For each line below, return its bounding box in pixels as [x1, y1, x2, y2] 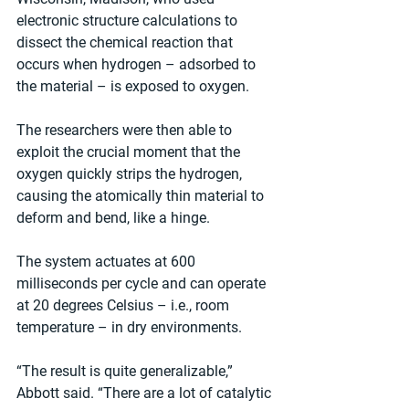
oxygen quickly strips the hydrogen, [16, 165, 246, 184]
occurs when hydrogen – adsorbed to [16, 56, 259, 74]
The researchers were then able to [16, 121, 236, 140]
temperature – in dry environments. [16, 319, 242, 337]
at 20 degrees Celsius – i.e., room [16, 297, 233, 315]
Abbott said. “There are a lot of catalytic [16, 384, 275, 403]
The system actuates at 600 [16, 253, 199, 271]
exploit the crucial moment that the [16, 143, 244, 162]
